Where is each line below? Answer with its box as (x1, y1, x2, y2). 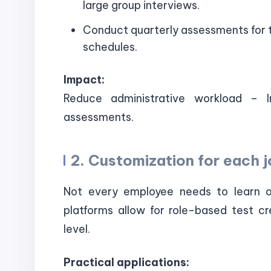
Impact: (64, 72, 105, 87)
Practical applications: (64, 255, 189, 270)
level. (64, 222, 90, 237)
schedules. (83, 39, 137, 54)
